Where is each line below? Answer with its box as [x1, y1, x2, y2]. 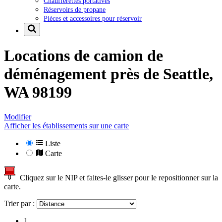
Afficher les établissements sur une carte [4, 121, 129, 130]
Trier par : [4, 199, 37, 208]
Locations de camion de [4, 47, 163, 65]
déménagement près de [4, 65, 163, 83]
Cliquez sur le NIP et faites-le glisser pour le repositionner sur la [16, 173, 218, 182]
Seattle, [163, 65, 213, 83]
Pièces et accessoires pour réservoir [44, 14, 142, 22]
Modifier [4, 112, 31, 121]
